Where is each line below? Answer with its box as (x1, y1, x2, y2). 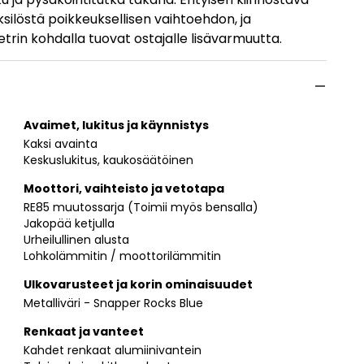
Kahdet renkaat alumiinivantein (24, 341, 201, 358)
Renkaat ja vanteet (24, 323, 144, 340)
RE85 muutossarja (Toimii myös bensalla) (24, 198, 258, 215)
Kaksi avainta (24, 135, 97, 152)
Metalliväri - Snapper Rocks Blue (24, 294, 203, 311)
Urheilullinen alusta (24, 231, 129, 248)
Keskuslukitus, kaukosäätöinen (24, 151, 193, 168)
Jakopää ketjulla (24, 214, 115, 232)
